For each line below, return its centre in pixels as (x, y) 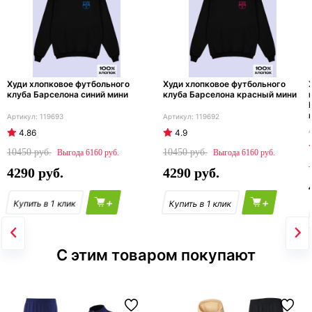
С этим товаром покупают (156, 255)
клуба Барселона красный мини (230, 95)
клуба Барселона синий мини (68, 95)
